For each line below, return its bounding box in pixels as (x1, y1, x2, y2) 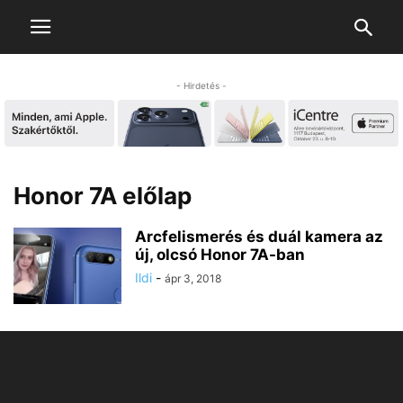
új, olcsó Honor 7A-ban (135, 246, 305, 264)
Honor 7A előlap (13, 182, 192, 210)
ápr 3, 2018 (165, 272, 221, 286)
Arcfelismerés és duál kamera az (135, 228, 383, 246)
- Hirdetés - (176, 80, 227, 91)
